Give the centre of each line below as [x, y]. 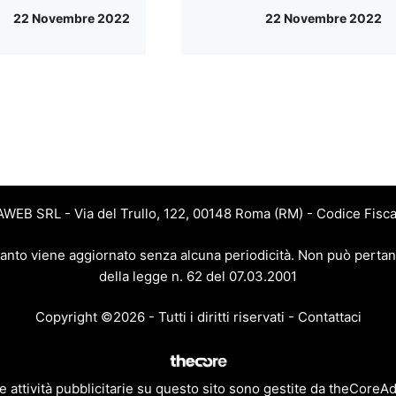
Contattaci [329, 317]
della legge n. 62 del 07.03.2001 [198, 276]
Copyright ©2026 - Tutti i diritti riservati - [166, 317]
